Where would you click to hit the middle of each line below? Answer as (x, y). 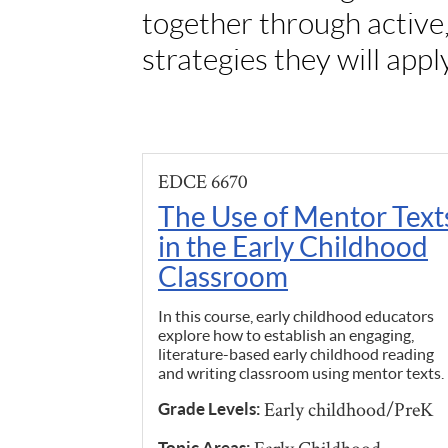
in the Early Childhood (293, 246)
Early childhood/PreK (349, 409)
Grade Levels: (211, 409)
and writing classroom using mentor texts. (301, 373)
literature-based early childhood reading (296, 354)
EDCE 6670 (202, 181)
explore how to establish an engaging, (286, 335)
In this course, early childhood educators (296, 316)
